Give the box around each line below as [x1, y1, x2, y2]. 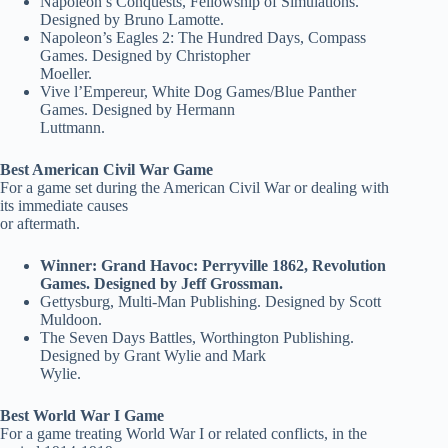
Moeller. [40, 65, 92, 83]
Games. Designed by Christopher [40, 47, 250, 65]
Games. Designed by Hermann [40, 101, 235, 119]
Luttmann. [40, 119, 105, 137]
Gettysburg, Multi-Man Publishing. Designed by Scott [40, 293, 381, 311]
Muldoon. [40, 311, 102, 329]
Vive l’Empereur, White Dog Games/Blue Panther [40, 83, 356, 101]
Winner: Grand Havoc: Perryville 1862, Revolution [40, 257, 386, 275]
